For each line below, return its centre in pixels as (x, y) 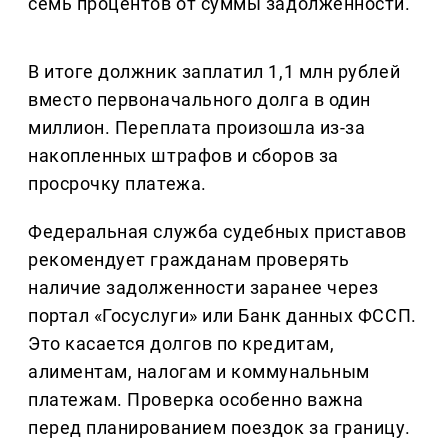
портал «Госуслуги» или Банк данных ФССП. (222, 316)
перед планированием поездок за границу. (219, 428)
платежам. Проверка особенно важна (196, 400)
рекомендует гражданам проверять (189, 260)
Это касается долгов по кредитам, (181, 344)
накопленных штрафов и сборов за (183, 156)
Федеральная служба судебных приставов (217, 232)
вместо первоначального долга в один (199, 100)
